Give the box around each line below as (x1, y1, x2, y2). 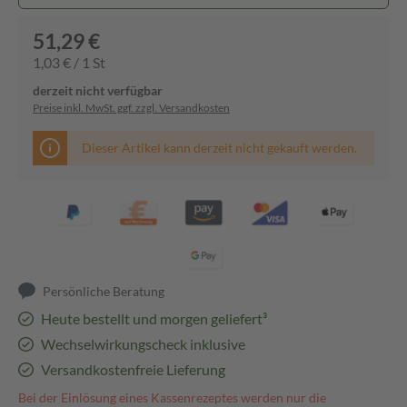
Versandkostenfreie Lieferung (40, 361, 225, 378)
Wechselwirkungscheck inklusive (40, 335, 245, 352)
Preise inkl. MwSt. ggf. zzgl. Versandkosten (33, 101, 230, 114)
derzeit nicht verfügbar (33, 83, 163, 98)
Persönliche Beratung (43, 283, 165, 299)
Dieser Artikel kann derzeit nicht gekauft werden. (82, 140, 357, 155)
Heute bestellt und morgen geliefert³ (40, 310, 267, 327)
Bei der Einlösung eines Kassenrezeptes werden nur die (18, 390, 326, 405)
